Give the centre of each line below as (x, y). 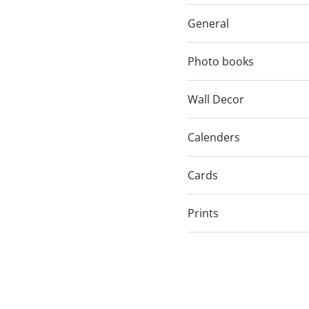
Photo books (220, 61)
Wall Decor (216, 99)
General (208, 23)
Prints (203, 213)
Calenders (213, 137)
